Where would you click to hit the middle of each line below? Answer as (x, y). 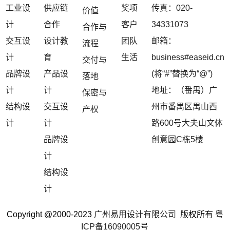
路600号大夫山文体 (187, 123)
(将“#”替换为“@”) (182, 74)
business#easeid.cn (188, 57)
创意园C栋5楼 (177, 140)
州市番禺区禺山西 (184, 107)
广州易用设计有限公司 (136, 215)
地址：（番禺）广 (184, 90)
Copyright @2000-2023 (50, 215)
